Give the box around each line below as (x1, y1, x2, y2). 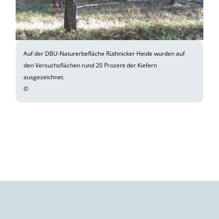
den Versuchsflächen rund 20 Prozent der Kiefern (23, 61, 157, 69)
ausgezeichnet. (23, 72, 65, 81)
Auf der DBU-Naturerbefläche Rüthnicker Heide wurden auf (23, 49, 185, 58)
